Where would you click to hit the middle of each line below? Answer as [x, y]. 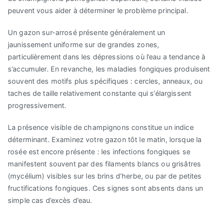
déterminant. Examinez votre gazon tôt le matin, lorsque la [105, 140]
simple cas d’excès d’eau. [50, 200]
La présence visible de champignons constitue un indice [101, 127]
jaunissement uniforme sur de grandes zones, [84, 45]
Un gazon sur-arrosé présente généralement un [87, 33]
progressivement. [37, 106]
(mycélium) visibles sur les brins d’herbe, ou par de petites [105, 176]
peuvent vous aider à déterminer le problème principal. [98, 11]
